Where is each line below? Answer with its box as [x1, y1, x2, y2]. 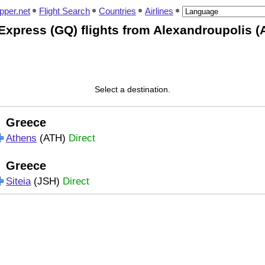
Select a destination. [95, 85, 170, 94]
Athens [6, 132, 37, 144]
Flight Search [39, 6, 90, 16]
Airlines [145, 6, 173, 16]
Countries [99, 6, 136, 16]
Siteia [6, 176, 31, 187]
